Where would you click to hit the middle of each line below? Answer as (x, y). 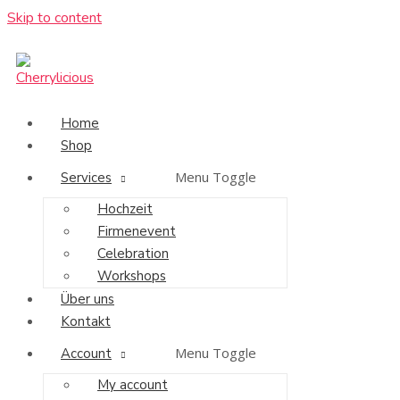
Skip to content (54, 18)
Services (86, 178)
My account (133, 385)
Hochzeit (125, 209)
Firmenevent (137, 231)
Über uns (87, 299)
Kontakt (86, 321)
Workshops (132, 276)
